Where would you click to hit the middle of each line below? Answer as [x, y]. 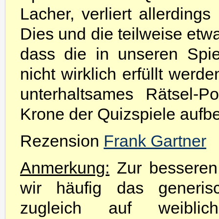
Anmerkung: [65, 168]
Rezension [62, 141]
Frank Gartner [155, 141]
